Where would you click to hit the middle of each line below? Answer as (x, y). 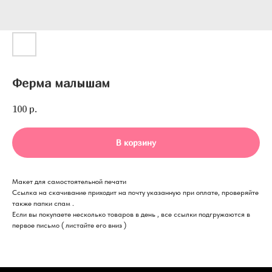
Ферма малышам (61, 83)
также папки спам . (43, 204)
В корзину (136, 143)
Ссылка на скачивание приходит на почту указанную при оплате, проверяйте (135, 193)
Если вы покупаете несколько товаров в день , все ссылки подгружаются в (131, 215)
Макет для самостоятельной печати (69, 182)
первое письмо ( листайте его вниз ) (69, 226)
